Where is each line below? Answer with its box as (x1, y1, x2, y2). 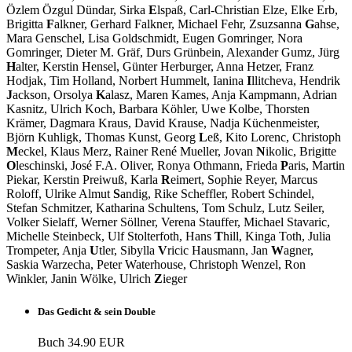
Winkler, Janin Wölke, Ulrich (6, 272, 154, 286)
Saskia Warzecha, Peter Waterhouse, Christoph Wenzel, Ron (6, 258, 306, 272)
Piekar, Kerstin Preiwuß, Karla (6, 173, 161, 187)
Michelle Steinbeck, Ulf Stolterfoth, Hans (6, 229, 214, 244)
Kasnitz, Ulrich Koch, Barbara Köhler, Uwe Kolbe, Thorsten (6, 102, 310, 116)
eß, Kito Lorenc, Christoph (207, 130, 341, 145)
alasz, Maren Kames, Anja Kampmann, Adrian (105, 88, 337, 102)
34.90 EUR (68, 335, 125, 349)
